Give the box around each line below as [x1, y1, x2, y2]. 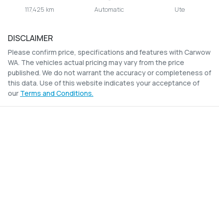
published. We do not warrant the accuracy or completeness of [8, 68, 211, 78]
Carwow [184, 47, 211, 57]
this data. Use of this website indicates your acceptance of [8, 78, 199, 88]
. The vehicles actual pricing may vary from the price [18, 58, 184, 67]
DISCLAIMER [8, 33, 53, 44]
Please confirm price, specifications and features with [8, 47, 184, 57]
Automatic [94, 5, 125, 14]
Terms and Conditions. [20, 88, 93, 98]
